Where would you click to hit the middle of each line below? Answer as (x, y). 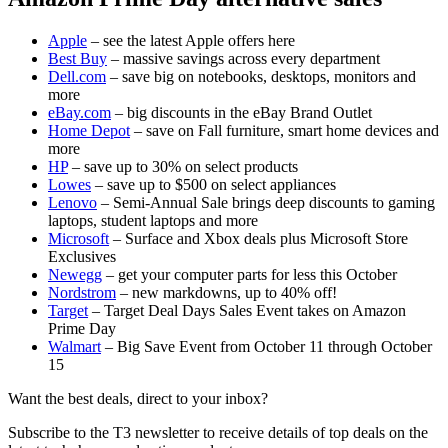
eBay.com (79, 113)
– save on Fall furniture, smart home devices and (284, 131)
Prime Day (82, 329)
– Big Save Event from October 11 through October (266, 347)
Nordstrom (82, 293)
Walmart (74, 347)
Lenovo (72, 203)
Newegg (75, 275)
